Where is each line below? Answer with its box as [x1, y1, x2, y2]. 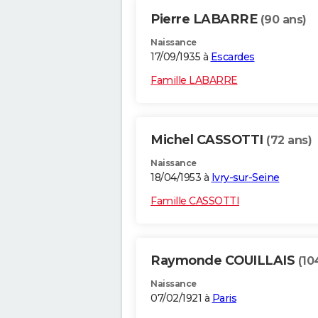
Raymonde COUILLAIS [150, 253, 298, 269]
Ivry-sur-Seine [211, 171, 280, 185]
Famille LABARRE [150, 74, 238, 87]
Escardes [210, 50, 255, 64]
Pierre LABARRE [150, 11, 261, 28]
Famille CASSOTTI [150, 194, 239, 208]
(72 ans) [266, 133, 312, 148]
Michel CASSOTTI [150, 132, 266, 148]
